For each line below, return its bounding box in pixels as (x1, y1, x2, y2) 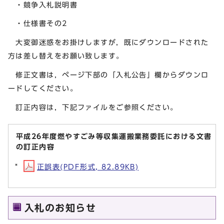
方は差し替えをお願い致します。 (8, 52, 124, 60)
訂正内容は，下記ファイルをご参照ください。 (8, 103, 178, 111)
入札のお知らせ (24, 202, 96, 212)
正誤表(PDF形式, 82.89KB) (37, 162, 139, 170)
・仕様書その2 (8, 19, 67, 27)
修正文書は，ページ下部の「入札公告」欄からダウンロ (8, 70, 209, 78)
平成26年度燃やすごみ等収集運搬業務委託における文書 (16, 132, 212, 140)
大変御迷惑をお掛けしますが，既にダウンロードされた (8, 38, 209, 46)
